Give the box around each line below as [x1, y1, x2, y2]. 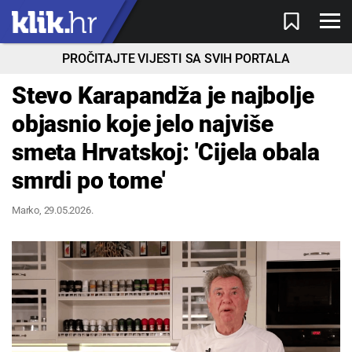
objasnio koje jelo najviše [12, 110, 273, 137]
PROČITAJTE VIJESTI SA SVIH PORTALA [62, 51, 290, 66]
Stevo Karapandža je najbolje [12, 82, 314, 109]
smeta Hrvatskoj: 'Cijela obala [12, 138, 320, 166]
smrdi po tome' [12, 167, 167, 194]
